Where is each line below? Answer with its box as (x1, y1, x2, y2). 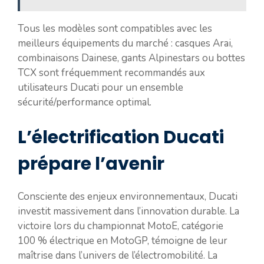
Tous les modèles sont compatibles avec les (18, 21, 212, 35)
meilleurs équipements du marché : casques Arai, (18, 36, 233, 50)
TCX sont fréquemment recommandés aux (18, 65, 205, 80)
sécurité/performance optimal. (18, 95, 151, 109)
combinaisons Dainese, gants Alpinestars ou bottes (18, 51, 245, 65)
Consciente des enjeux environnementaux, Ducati (18, 190, 237, 203)
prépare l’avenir (18, 151, 164, 176)
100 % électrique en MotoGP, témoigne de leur (18, 234, 227, 247)
